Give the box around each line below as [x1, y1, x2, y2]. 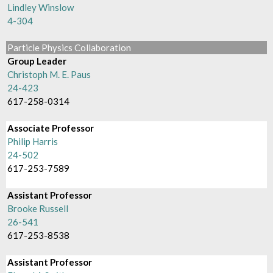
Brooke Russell [7, 203, 69, 214]
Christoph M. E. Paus [7, 69, 91, 80]
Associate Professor [7, 122, 94, 133]
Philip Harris [7, 136, 58, 147]
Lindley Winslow [7, 2, 74, 13]
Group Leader [7, 55, 67, 66]
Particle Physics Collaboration [7, 42, 132, 53]
